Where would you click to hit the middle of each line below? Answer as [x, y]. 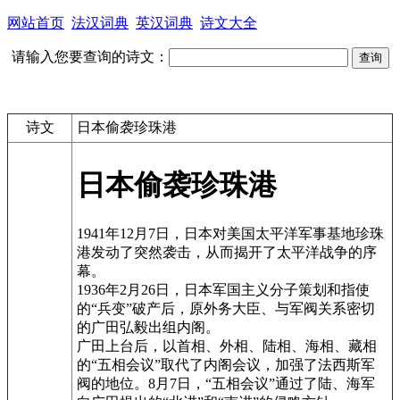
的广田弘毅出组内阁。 [148, 327]
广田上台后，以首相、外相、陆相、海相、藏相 [227, 346]
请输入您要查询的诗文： [90, 57]
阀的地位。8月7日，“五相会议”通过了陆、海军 [226, 383]
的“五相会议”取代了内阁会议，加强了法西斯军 [226, 364]
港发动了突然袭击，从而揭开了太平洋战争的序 [227, 252]
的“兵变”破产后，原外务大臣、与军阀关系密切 [226, 308]
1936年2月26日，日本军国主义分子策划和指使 [223, 289]
